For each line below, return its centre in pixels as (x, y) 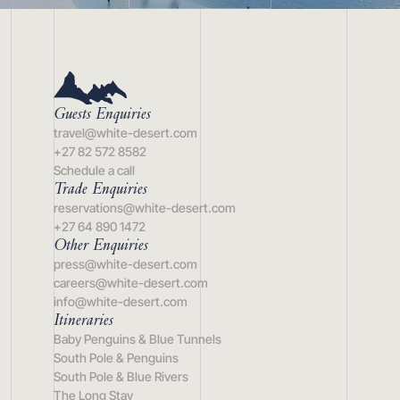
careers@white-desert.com (131, 283)
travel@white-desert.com (125, 133)
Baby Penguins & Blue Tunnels (137, 339)
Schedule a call (94, 171)
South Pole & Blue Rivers (121, 377)
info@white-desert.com (121, 302)
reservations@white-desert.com (145, 208)
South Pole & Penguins (116, 358)
